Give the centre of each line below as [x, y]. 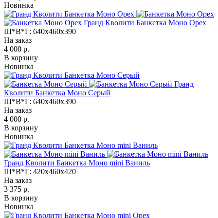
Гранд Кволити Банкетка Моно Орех [145, 22]
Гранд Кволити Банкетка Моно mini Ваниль [77, 163]
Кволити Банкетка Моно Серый [57, 92]
